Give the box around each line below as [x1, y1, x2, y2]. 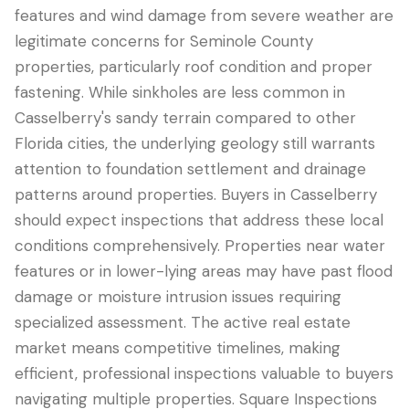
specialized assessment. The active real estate [15, 312, 351, 332]
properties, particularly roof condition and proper [15, 57, 372, 77]
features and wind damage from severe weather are [15, 5, 393, 26]
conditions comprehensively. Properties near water [15, 236, 385, 256]
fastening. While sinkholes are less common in [15, 82, 345, 102]
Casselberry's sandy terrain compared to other [15, 108, 356, 128]
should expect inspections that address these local [15, 210, 383, 230]
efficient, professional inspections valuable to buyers [15, 363, 393, 383]
